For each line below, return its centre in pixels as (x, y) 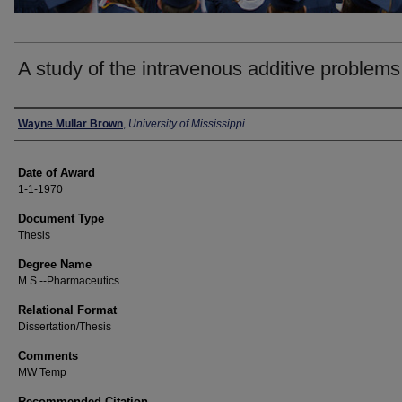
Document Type (61, 218)
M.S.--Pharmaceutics (69, 281)
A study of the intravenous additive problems (209, 69)
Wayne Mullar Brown (70, 124)
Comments (48, 356)
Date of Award (57, 173)
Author (40, 124)
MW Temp (42, 372)
